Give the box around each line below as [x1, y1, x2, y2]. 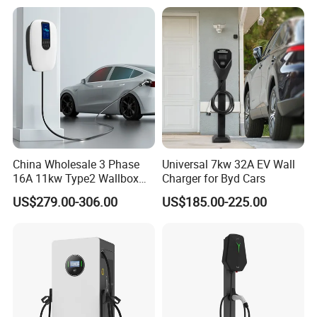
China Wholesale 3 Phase [13, 156, 140, 172]
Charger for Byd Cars [161, 170, 265, 186]
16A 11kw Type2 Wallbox [13, 170, 139, 186]
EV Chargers [13, 184, 74, 200]
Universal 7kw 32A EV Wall [161, 156, 295, 172]
